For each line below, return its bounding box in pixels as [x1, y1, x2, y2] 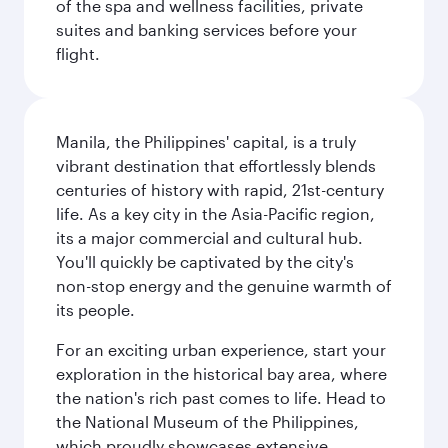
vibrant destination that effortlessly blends [56, 156, 376, 175]
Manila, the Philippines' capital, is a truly [56, 132, 356, 151]
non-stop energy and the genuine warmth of [56, 276, 392, 295]
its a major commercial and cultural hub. [56, 228, 363, 247]
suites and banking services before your [56, 20, 357, 39]
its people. [56, 300, 135, 319]
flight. [56, 44, 100, 63]
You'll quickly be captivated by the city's [56, 252, 354, 271]
